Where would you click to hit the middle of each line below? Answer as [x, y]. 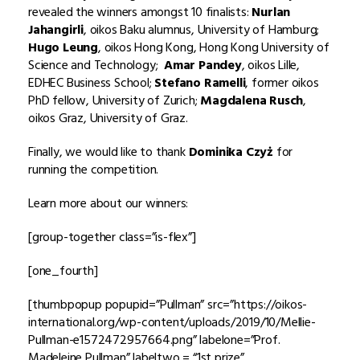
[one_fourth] [63, 270]
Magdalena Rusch [252, 100]
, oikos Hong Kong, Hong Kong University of [214, 47]
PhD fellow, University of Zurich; [115, 100]
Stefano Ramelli [200, 82]
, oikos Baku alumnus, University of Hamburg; [202, 29]
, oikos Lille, [271, 65]
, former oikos [282, 82]
